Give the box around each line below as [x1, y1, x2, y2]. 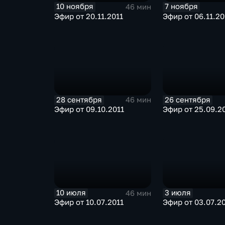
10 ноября [56, 2, 93, 11]
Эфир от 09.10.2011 [54, 104, 124, 114]
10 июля [56, 188, 86, 197]
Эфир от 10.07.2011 [54, 198, 124, 207]
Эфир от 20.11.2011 [54, 12, 123, 21]
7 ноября [165, 2, 198, 11]
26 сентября [165, 95, 211, 104]
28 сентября [56, 95, 102, 104]
